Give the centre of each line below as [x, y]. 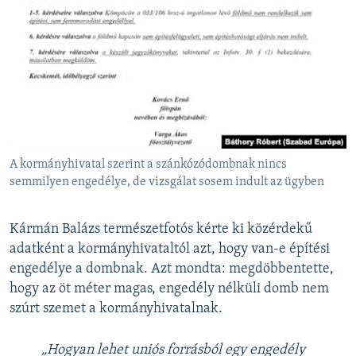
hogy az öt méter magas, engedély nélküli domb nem [169, 289]
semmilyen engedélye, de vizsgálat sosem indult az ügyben [167, 182]
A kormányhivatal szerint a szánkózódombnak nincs [148, 165]
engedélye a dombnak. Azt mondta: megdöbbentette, [172, 269]
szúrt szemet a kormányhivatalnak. [116, 309]
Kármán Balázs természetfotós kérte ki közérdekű [161, 230]
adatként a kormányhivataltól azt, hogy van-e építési [170, 250]
